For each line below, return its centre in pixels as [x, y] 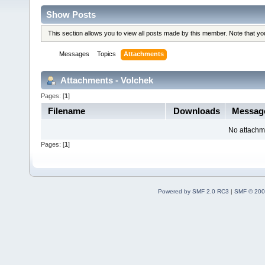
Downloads [196, 111]
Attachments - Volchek [106, 80]
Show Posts [71, 14]
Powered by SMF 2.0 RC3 [193, 191]
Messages [75, 54]
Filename [66, 111]
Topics [107, 54]
